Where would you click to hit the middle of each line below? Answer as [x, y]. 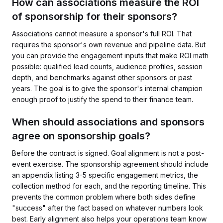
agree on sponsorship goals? [81, 136]
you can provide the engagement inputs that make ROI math [110, 56]
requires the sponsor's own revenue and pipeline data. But [109, 45]
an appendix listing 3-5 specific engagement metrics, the [105, 175]
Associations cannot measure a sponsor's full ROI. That [102, 34]
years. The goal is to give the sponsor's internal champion [107, 88]
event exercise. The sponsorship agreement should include [110, 164]
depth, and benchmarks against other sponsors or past [102, 77]
